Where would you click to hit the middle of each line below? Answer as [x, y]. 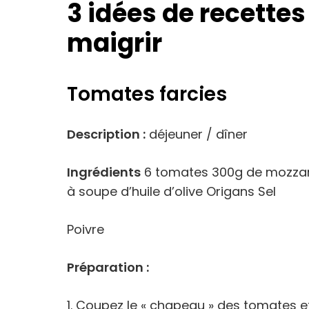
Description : [106, 134]
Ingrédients [104, 172]
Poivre [86, 229]
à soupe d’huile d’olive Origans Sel [171, 191]
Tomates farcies [147, 94]
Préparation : [108, 267]
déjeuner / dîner [197, 134]
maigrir [114, 43]
